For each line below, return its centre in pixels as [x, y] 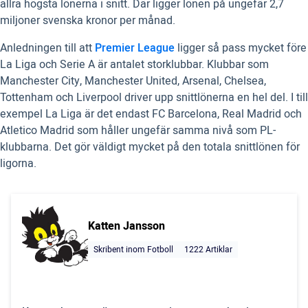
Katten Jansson [126, 226]
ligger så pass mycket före [241, 48]
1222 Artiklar [208, 249]
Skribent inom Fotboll [133, 249]
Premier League [135, 48]
